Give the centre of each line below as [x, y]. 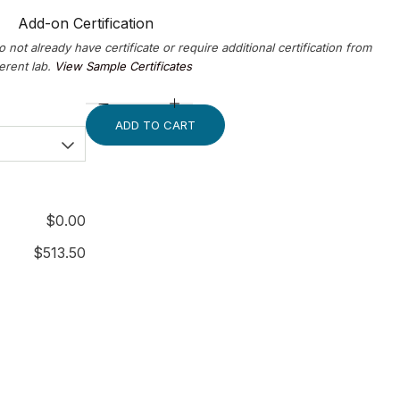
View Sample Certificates [123, 66]
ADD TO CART [155, 125]
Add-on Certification [86, 23]
